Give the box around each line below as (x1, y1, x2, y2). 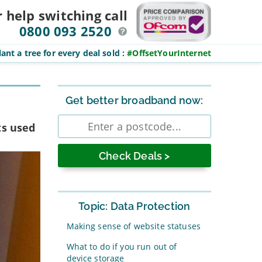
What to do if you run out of (66, 241, 177, 252)
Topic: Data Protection (78, 200, 191, 212)
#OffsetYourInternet (127, 47, 211, 58)
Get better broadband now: (65, 94, 204, 106)
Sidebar (57, 83, 92, 94)
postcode (57, 122, 99, 135)
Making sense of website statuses (66, 220, 201, 232)
